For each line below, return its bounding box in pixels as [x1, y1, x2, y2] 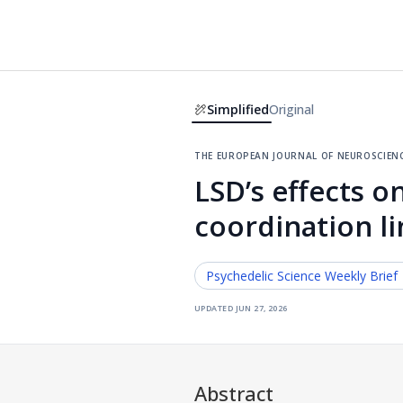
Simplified [207, 101, 269, 118]
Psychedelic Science [206, 267, 321, 284]
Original [269, 101, 314, 118]
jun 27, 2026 [235, 300, 288, 315]
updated [194, 300, 234, 315]
